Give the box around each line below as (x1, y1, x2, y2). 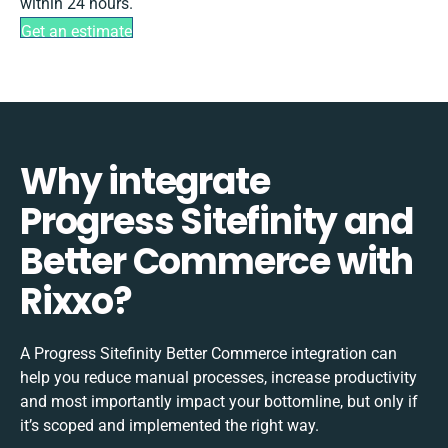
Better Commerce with (20, 235, 413, 287)
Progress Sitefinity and (20, 195, 413, 247)
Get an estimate (21, 22, 132, 42)
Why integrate (20, 155, 270, 207)
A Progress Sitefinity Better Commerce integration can (20, 343, 397, 363)
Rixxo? (20, 275, 132, 327)
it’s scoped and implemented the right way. (20, 415, 319, 435)
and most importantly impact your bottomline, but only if (20, 391, 418, 411)
